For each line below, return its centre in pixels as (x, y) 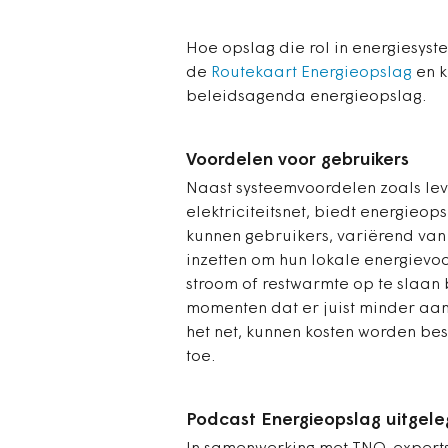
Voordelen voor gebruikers (297, 160)
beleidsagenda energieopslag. (306, 96)
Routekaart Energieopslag (311, 72)
